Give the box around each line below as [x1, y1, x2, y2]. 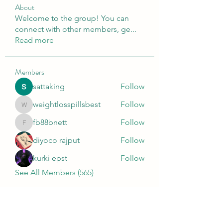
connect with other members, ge [15, 24, 130, 34]
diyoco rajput [33, 135, 80, 145]
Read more [15, 35, 54, 45]
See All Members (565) [15, 168, 94, 177]
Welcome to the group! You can [15, 13, 129, 23]
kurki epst [33, 153, 67, 163]
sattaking [33, 82, 65, 91]
